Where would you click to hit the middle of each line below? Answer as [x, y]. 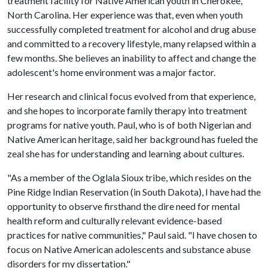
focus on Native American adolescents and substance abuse [129, 249]
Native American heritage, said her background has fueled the [133, 139]
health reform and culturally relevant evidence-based [115, 220]
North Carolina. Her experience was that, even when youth [125, 15]
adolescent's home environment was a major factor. [111, 72]
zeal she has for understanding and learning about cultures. [126, 153]
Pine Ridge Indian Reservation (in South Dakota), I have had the [134, 192]
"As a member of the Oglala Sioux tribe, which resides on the [129, 177]
